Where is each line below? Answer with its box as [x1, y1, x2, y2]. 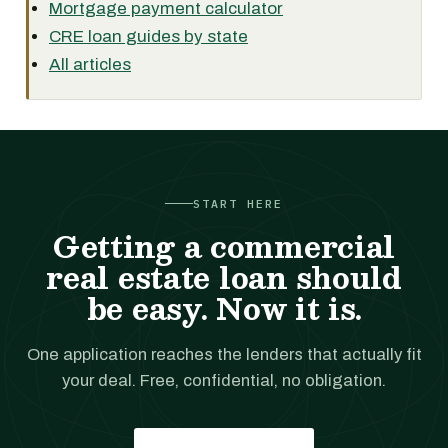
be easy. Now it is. [86, 284, 362, 332]
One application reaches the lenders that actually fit [26, 345, 422, 364]
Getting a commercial [52, 222, 396, 270]
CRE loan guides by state [49, 27, 248, 46]
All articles [49, 55, 131, 74]
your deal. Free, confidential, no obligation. [62, 371, 386, 390]
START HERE [192, 196, 284, 211]
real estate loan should [46, 253, 402, 301]
